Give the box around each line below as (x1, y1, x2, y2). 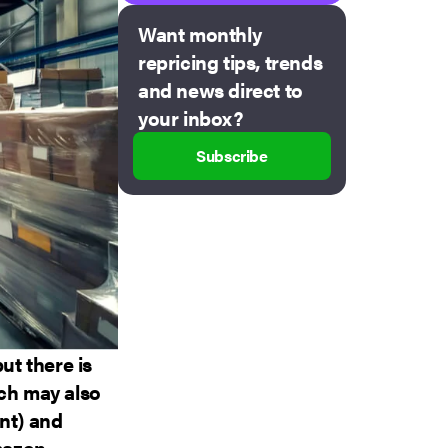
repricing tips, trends (138, 47, 323, 77)
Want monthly (138, 19, 262, 49)
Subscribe (196, 144, 268, 168)
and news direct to (138, 75, 303, 105)
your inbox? (138, 103, 244, 133)
